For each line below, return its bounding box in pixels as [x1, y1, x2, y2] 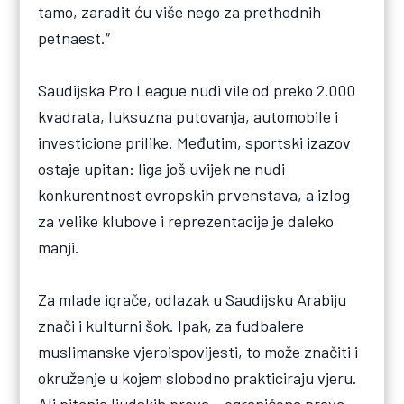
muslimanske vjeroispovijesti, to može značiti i [38, 341, 359, 362]
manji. [38, 236, 80, 257]
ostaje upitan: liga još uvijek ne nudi [38, 158, 286, 179]
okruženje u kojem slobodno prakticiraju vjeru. [38, 367, 358, 388]
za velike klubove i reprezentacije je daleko [38, 210, 335, 231]
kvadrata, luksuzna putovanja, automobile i [38, 106, 339, 126]
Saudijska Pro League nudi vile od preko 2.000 [38, 79, 356, 100]
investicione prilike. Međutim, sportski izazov [38, 132, 352, 152]
